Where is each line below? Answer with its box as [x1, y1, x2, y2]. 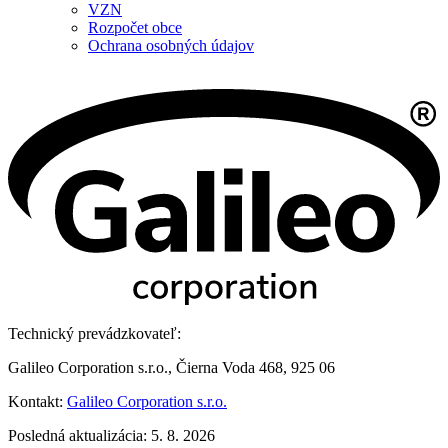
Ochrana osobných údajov [88, 37, 254, 55]
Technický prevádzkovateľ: [8, 325, 181, 343]
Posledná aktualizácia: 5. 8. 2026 [8, 427, 215, 445]
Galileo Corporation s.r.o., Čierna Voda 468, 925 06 [8, 359, 335, 377]
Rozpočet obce [88, 19, 182, 37]
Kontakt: [8, 393, 67, 411]
